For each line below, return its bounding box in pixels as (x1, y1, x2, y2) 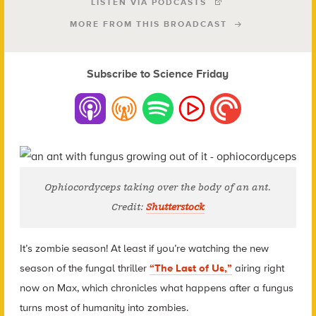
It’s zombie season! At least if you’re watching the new (19, 242, 269, 255)
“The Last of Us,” (149, 262, 232, 275)
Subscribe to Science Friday (87, 67, 229, 81)
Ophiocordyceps (44, 181, 121, 194)
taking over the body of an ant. (121, 181, 272, 194)
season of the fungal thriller (19, 262, 150, 275)
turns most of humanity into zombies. (19, 301, 188, 315)
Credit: (111, 201, 146, 214)
